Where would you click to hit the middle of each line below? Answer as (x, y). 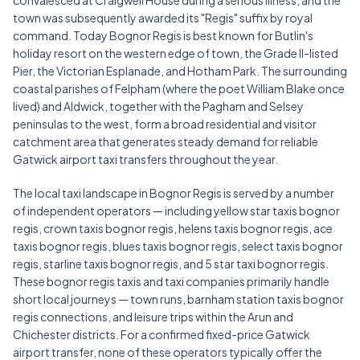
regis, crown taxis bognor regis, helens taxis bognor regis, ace (173, 229)
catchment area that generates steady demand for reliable (166, 142)
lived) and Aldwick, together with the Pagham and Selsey (158, 106)
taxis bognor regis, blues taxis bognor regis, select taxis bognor (178, 246)
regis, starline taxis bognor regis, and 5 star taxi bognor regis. (171, 264)
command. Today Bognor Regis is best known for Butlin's (163, 36)
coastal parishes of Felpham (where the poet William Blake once (179, 89)
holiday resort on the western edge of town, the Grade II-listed (176, 53)
